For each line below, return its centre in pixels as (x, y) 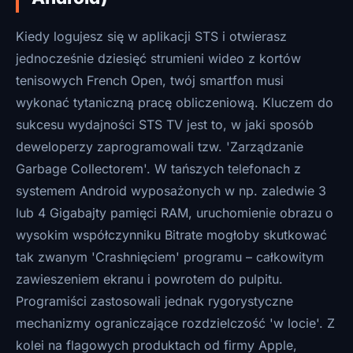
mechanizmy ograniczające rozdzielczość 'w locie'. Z (175, 323)
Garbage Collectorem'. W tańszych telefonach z (158, 169)
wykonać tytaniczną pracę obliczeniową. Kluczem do (175, 102)
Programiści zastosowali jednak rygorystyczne (154, 301)
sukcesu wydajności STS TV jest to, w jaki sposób (165, 124)
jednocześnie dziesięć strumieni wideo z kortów (158, 58)
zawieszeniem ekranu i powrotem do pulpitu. (149, 279)
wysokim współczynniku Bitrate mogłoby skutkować (171, 235)
